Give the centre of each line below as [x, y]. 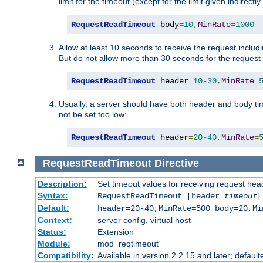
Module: [54, 244]
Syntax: [53, 196]
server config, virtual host [144, 220]
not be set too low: [93, 114]
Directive [176, 163]
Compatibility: [65, 256]
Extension [115, 232]
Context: [55, 220]
